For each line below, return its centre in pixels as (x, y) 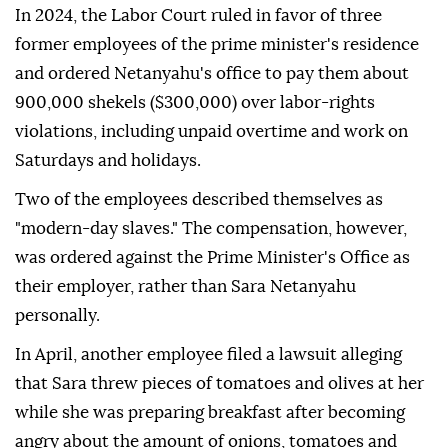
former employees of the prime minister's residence (217, 45)
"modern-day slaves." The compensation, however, (211, 229)
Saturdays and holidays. (108, 161)
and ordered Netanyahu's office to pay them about (212, 74)
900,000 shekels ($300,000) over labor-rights (195, 103)
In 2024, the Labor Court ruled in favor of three (198, 16)
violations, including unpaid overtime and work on (211, 132)
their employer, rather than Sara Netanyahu (185, 287)
